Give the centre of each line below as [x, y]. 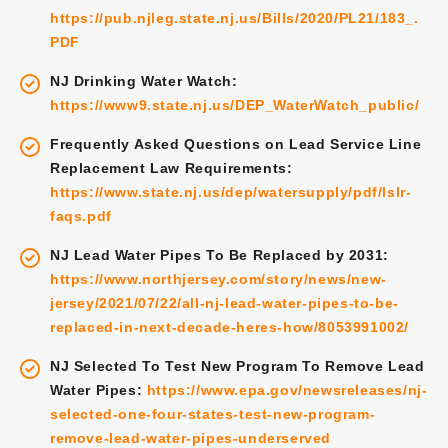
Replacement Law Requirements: [171, 167]
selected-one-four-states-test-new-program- [213, 413]
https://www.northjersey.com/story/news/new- [218, 278]
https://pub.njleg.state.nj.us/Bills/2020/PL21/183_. [234, 17]
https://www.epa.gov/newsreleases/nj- [287, 389]
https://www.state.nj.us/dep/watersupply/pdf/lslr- [231, 191]
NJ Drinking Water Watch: [144, 80]
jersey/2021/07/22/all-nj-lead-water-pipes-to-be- [224, 302]
